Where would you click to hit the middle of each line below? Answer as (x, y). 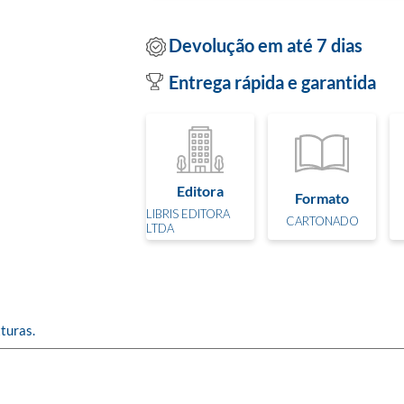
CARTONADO (322, 220)
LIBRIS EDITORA (188, 213)
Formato (322, 197)
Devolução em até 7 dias (266, 45)
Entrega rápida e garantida (272, 82)
